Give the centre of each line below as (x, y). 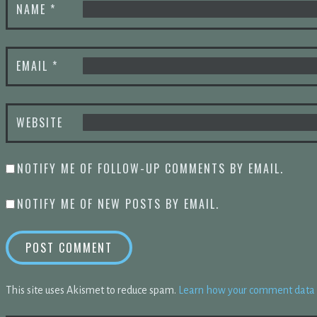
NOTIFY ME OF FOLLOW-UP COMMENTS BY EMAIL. (150, 168)
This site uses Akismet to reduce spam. (92, 290)
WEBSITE (40, 122)
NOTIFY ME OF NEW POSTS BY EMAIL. (118, 203)
